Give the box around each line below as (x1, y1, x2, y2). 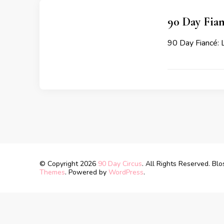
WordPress (108, 167, 143, 177)
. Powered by (65, 167, 108, 177)
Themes (39, 167, 65, 177)
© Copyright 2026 (39, 159, 98, 168)
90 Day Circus (98, 159, 142, 168)
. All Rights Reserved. (142, 159, 212, 168)
